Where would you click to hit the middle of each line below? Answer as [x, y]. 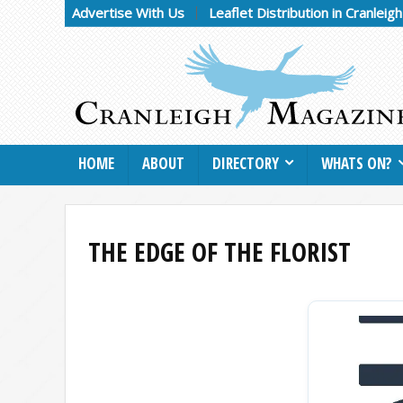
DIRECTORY [246, 163]
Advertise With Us [128, 13]
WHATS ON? [357, 163]
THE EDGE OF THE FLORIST [219, 251]
